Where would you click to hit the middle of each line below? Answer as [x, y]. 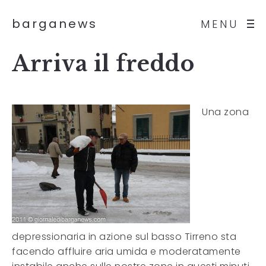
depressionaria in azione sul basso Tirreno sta [124, 237]
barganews [55, 24]
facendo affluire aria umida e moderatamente [126, 251]
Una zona [225, 112]
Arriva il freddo [103, 64]
